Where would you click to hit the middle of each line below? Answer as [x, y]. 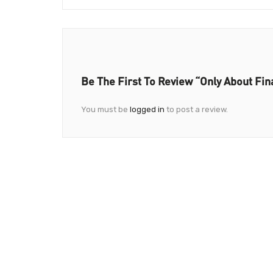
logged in [147, 109]
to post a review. [196, 109]
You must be [105, 109]
